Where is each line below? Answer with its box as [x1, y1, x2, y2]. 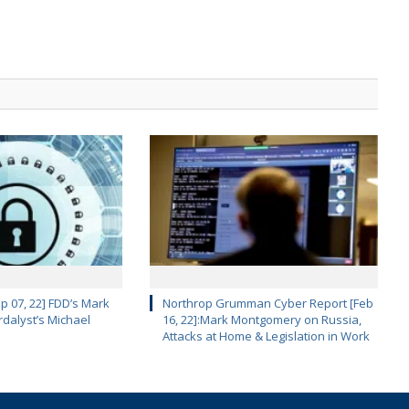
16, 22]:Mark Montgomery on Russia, [162, 311, 362, 329]
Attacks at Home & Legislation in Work [162, 328, 370, 345]
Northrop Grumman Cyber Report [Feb [162, 295, 373, 312]
